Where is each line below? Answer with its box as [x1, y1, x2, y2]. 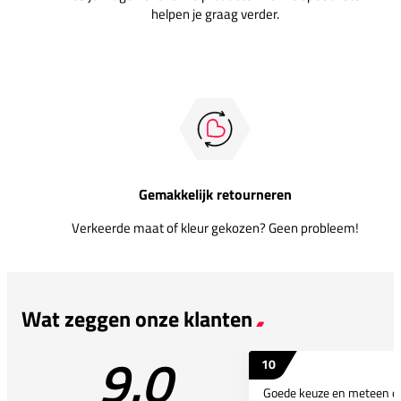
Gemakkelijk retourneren [138, 183, 292, 205]
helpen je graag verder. [150, 3, 279, 24]
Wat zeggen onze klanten [21, 302, 252, 335]
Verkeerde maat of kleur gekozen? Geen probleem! [71, 217, 359, 238]
